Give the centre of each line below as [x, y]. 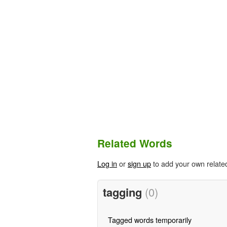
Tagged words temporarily [149, 219]
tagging [124, 192]
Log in [107, 164]
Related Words [135, 143]
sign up [139, 164]
